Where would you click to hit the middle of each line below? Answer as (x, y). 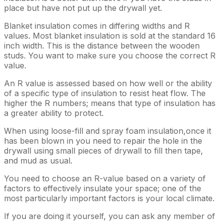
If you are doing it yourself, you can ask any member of (110, 216)
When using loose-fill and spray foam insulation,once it (108, 131)
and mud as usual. (38, 160)
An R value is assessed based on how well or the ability (108, 83)
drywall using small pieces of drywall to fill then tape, (104, 150)
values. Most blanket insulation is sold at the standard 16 (110, 35)
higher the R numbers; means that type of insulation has (110, 103)
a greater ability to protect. (54, 113)
